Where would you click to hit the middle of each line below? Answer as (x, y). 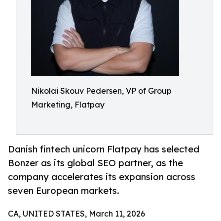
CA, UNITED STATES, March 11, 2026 (76, 214)
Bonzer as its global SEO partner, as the (95, 163)
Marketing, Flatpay (68, 105)
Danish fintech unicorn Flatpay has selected (104, 149)
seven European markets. (64, 191)
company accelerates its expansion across (102, 177)
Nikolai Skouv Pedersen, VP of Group (101, 91)
